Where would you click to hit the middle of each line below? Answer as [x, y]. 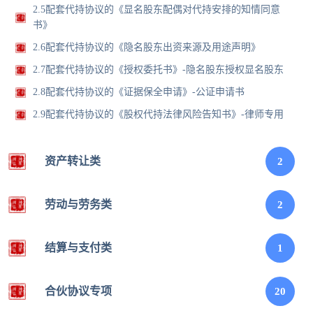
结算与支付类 [78, 248]
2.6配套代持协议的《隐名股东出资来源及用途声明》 [147, 48]
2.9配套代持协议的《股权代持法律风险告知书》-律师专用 [159, 115]
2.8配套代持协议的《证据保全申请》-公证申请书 [139, 92]
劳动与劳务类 [78, 205]
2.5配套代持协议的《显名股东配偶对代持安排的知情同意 [157, 10]
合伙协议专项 [78, 291]
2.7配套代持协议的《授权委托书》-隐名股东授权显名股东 [159, 70]
